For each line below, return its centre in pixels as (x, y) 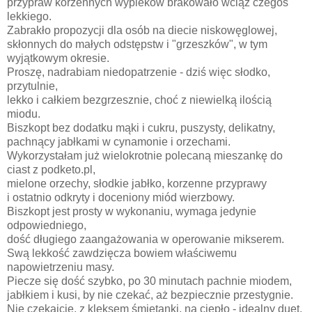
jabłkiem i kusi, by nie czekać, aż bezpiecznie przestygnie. (150, 295)
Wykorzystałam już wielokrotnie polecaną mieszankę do (145, 156)
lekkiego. (31, 17)
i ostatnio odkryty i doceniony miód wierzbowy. (121, 198)
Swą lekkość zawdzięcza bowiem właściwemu (122, 253)
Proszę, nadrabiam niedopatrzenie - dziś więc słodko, (139, 72)
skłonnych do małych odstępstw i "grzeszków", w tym (137, 45)
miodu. (24, 114)
